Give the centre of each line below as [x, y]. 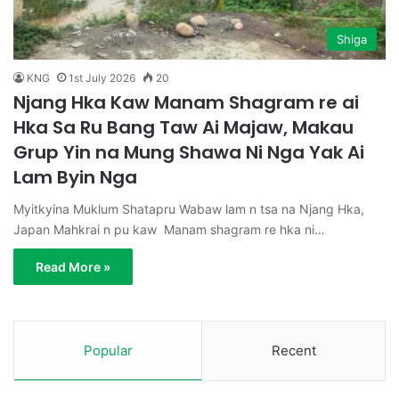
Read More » [73, 266]
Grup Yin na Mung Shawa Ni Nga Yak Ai [189, 152]
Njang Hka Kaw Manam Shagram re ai [186, 102]
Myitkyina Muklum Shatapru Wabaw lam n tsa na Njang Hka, [189, 208]
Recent [293, 350]
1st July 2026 [102, 77]
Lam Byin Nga [75, 177]
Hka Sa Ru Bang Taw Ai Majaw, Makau [183, 127]
